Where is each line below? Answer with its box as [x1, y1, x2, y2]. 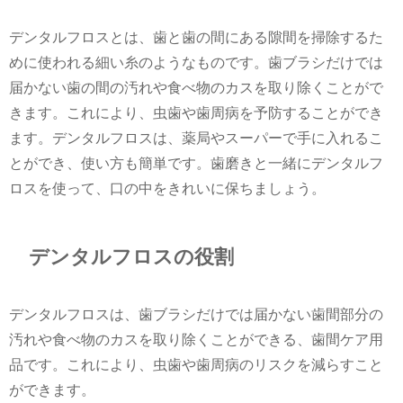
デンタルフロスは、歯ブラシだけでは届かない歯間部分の [9, 306, 383, 322]
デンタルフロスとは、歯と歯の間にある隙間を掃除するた [9, 30, 383, 46]
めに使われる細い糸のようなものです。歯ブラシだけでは [9, 55, 383, 71]
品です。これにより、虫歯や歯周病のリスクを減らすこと [9, 356, 383, 372]
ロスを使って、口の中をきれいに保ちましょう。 [9, 181, 326, 197]
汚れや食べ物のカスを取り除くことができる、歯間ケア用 [9, 331, 383, 347]
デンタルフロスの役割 [29, 246, 235, 269]
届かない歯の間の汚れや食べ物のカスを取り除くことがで [9, 80, 383, 96]
